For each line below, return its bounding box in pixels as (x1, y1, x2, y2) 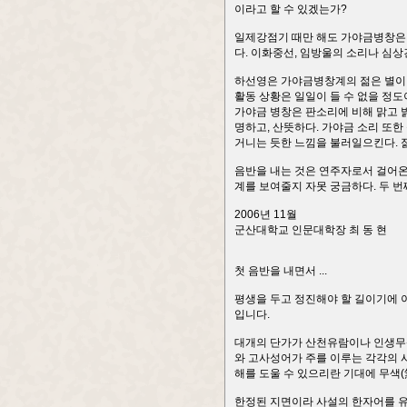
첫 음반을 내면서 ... (234, 264, 327, 277)
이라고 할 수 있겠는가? (234, 3, 347, 15)
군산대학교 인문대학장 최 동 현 (234, 223, 387, 236)
